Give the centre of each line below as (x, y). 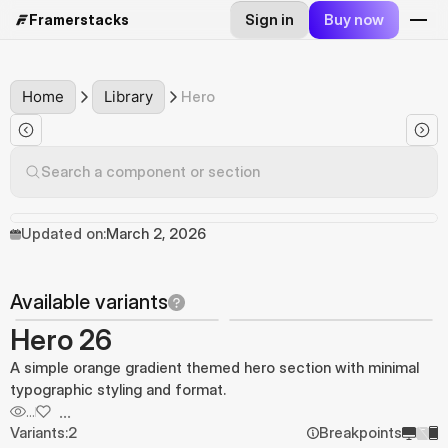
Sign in (269, 19)
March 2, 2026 (156, 233)
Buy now (354, 19)
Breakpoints (360, 432)
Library (128, 96)
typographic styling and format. (118, 389)
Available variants (89, 302)
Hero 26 (61, 340)
